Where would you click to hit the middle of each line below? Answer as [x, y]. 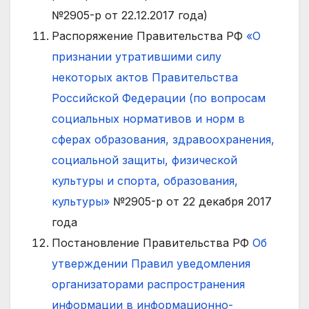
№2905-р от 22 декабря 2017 [191, 201]
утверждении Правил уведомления [151, 263]
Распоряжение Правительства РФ [149, 36]
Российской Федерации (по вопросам [159, 98]
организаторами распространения [148, 284]
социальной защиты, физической [144, 160]
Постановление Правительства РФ [152, 242]
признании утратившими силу [137, 56]
